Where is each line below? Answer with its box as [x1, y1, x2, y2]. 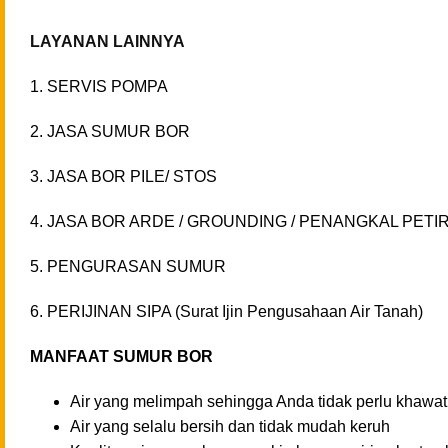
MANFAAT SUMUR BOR [30, 348, 213, 366]
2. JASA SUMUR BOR [30, 123, 190, 141]
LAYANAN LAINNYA [30, 33, 189, 51]
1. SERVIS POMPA [30, 78, 168, 96]
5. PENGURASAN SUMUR [30, 258, 226, 276]
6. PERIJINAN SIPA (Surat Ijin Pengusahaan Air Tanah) [30, 303, 423, 321]
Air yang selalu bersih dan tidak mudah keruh [70, 418, 390, 436]
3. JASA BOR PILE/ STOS [30, 168, 217, 186]
